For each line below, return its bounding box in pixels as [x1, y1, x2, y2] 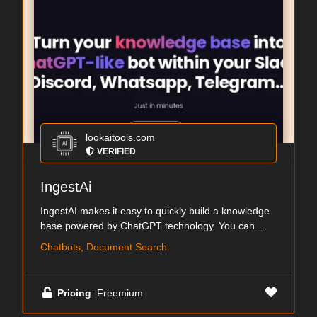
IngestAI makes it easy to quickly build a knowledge [40, 205, 270, 217]
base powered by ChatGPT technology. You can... [40, 220, 263, 231]
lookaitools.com [86, 132, 155, 143]
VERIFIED [97, 146, 136, 156]
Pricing [57, 287, 91, 299]
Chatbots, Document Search [40, 241, 167, 253]
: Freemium [91, 287, 143, 299]
